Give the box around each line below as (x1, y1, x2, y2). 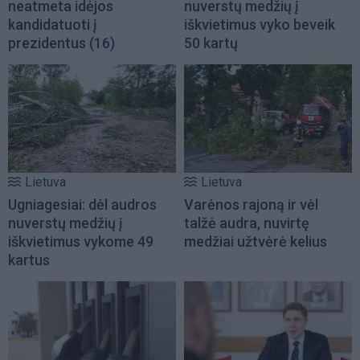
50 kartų (184, 35, 238, 52)
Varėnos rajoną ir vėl (184, 195, 318, 213)
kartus (8, 251, 50, 268)
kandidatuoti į (8, 16, 97, 34)
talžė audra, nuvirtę (184, 214, 309, 231)
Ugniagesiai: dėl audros (8, 195, 157, 213)
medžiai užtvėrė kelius (184, 232, 327, 250)
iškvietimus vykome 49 (8, 232, 153, 250)
